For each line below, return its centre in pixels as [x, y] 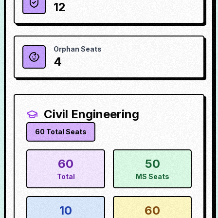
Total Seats [66, 132]
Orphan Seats [78, 49]
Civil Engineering [91, 114]
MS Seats [152, 176]
